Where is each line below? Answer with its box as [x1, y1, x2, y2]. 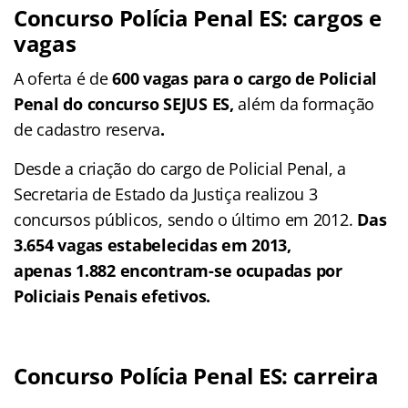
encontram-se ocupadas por [119, 260, 342, 282]
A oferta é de [14, 67, 113, 90]
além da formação [238, 93, 375, 116]
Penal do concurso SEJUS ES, [14, 93, 239, 116]
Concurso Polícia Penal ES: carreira [14, 361, 379, 392]
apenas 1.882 [14, 260, 116, 282]
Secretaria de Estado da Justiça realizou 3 [14, 183, 318, 206]
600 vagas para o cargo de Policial [112, 67, 378, 90]
